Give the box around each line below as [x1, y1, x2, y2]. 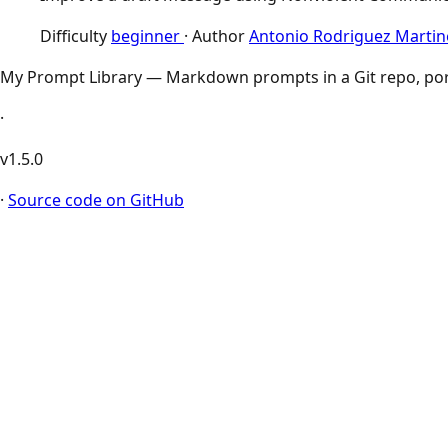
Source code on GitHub [8, 189, 184, 212]
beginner [111, 25, 184, 48]
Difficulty [40, 25, 107, 48]
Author [192, 25, 245, 48]
